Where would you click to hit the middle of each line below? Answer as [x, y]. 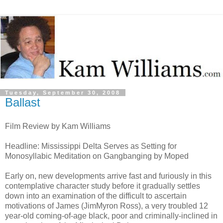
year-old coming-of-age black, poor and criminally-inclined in [111, 216]
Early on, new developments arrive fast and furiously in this [108, 176]
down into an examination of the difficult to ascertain [96, 196]
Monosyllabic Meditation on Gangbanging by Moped [97, 156]
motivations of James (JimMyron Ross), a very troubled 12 [107, 206]
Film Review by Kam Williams [58, 126]
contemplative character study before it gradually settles [103, 186]
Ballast [23, 102]
